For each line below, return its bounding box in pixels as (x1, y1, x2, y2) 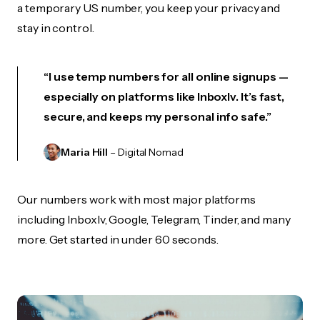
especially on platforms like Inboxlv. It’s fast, (44, 89, 285, 104)
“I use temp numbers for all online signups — (44, 69, 289, 84)
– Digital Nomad (108, 146, 184, 159)
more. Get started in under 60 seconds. (17, 232, 219, 246)
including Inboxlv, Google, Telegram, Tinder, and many (17, 212, 291, 226)
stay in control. (17, 21, 94, 35)
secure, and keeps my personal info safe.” (44, 109, 271, 124)
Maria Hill (61, 146, 109, 159)
